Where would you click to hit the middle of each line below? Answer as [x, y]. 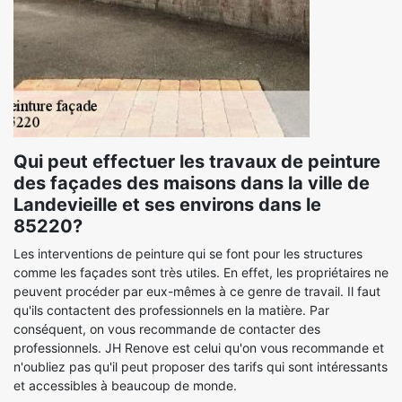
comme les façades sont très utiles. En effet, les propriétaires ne [201, 272]
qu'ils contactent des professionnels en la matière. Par [171, 310]
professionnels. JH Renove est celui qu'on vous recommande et [199, 348]
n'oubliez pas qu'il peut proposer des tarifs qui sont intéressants [201, 367]
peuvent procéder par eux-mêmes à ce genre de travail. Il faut [197, 291]
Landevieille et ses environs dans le [167, 205]
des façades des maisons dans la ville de [192, 183]
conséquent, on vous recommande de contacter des [167, 329]
